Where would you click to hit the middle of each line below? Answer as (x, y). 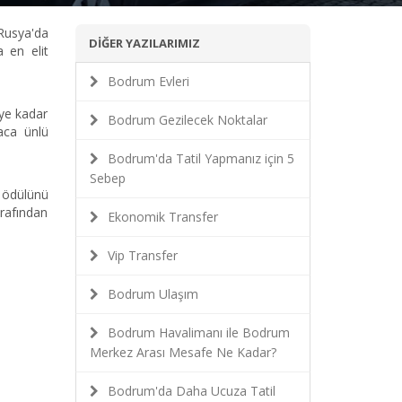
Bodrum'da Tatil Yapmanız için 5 (201, 158)
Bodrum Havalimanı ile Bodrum (198, 332)
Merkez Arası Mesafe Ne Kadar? (183, 352)
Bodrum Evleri (148, 81)
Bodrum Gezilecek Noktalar (187, 120)
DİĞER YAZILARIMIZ (144, 43)
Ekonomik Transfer (162, 217)
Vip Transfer (142, 255)
